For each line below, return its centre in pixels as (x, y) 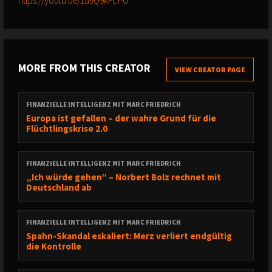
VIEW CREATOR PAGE (210, 70)
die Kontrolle (54, 246)
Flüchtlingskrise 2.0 (67, 128)
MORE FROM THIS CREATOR (84, 68)
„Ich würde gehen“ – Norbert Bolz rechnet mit (124, 177)
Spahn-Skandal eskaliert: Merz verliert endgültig (129, 236)
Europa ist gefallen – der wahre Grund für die (121, 118)
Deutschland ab (59, 187)
